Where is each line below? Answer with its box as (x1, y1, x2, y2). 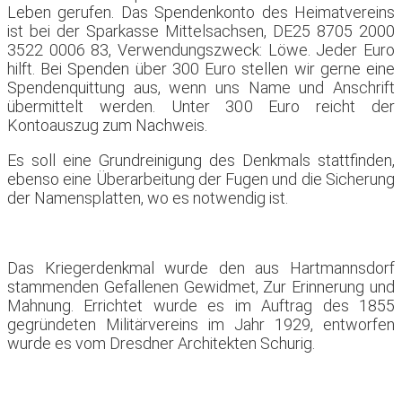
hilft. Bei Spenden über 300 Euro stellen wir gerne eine (7, 59, 395, 78)
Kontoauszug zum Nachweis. (7, 116, 207, 135)
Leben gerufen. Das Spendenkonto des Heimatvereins (7, 3, 395, 22)
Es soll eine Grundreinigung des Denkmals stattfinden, (7, 151, 395, 170)
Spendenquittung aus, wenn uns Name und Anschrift (7, 78, 395, 97)
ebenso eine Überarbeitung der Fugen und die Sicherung (7, 170, 395, 188)
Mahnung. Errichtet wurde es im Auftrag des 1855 (7, 296, 395, 315)
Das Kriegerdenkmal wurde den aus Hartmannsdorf (7, 258, 395, 277)
